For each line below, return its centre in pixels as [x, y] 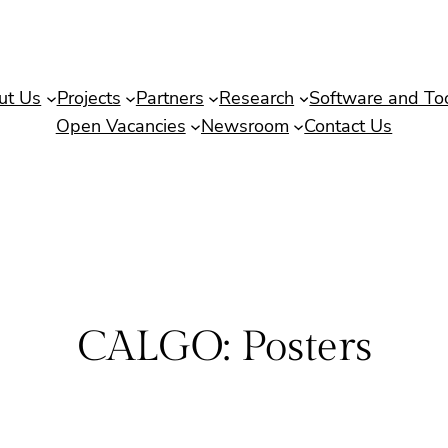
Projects [88, 98]
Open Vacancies [120, 126]
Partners [169, 98]
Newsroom [244, 126]
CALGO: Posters [224, 348]
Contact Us [348, 126]
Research [257, 98]
